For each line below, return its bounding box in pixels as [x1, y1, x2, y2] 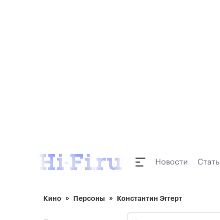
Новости [155, 158, 188, 166]
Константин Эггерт [117, 195, 182, 202]
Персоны [73, 195, 105, 202]
